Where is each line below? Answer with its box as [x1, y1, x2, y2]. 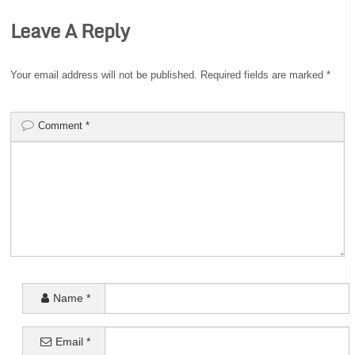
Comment [38, 120, 86, 132]
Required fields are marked [200, 68, 327, 81]
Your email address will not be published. [10, 68, 198, 81]
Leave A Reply [10, 14, 130, 46]
